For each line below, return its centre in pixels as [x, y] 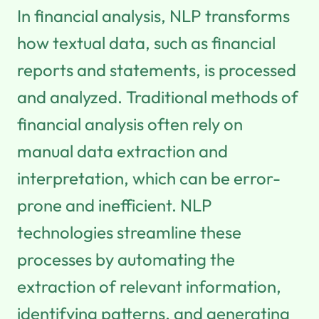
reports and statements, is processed [157, 69]
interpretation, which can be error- [149, 178]
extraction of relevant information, [149, 286]
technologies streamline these [129, 232]
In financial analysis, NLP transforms [153, 15]
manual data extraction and [122, 151]
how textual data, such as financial [146, 42]
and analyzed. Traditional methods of [158, 96]
